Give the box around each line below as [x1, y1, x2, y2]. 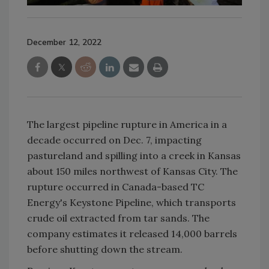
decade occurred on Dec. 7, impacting [27, 134, 202, 147]
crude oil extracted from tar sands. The [27, 212, 210, 225]
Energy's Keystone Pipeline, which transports [27, 196, 236, 209]
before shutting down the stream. [27, 243, 183, 256]
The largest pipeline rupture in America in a [27, 118, 227, 131]
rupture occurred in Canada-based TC [27, 181, 204, 193]
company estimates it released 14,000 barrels [27, 228, 237, 240]
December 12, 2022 [27, 37, 101, 49]
